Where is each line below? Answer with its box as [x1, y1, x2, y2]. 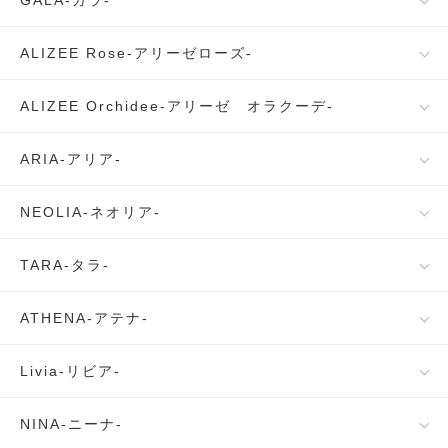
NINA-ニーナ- [20, 416, 123, 432]
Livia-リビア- [20, 363, 121, 379]
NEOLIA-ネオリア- [20, 204, 161, 220]
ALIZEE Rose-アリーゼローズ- [20, 45, 253, 61]
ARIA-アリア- [20, 151, 122, 167]
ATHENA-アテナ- [20, 310, 149, 326]
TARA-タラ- [20, 257, 110, 273]
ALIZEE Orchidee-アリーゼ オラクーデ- [20, 98, 334, 114]
